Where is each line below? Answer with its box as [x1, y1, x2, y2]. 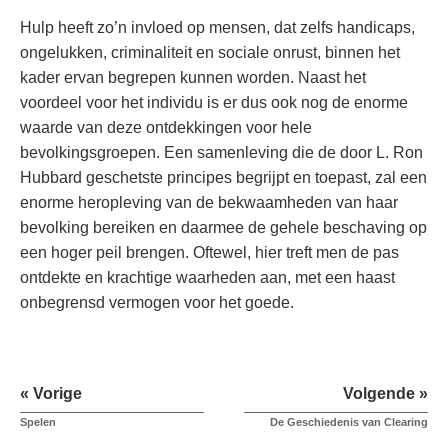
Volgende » [343, 385, 428, 403]
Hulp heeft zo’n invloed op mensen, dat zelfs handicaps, [20, 19, 415, 37]
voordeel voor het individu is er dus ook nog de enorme [20, 94, 408, 112]
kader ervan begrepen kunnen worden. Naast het [20, 69, 366, 87]
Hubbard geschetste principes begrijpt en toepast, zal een [20, 169, 427, 187]
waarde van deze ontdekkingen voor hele [20, 119, 312, 137]
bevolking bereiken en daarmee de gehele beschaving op [20, 219, 427, 237]
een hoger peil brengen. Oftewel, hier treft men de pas [20, 244, 399, 262]
